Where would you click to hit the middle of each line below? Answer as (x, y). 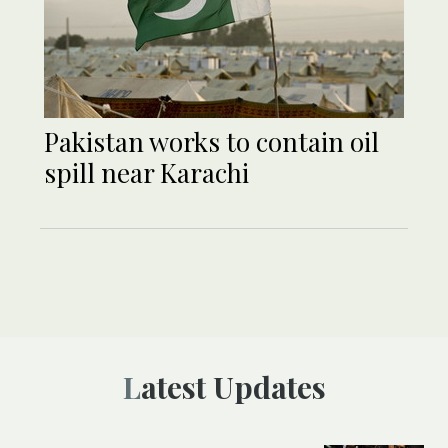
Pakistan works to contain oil (211, 142)
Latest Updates (233, 387)
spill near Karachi (146, 173)
